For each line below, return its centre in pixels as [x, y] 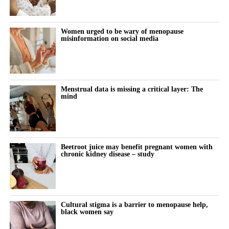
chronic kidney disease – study [107, 154]
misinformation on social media [109, 38]
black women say [87, 211]
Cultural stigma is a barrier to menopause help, [134, 204]
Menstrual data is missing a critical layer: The [132, 89]
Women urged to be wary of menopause [122, 31]
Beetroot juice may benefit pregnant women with [136, 146]
